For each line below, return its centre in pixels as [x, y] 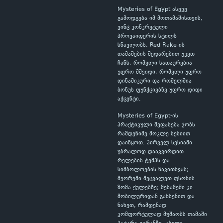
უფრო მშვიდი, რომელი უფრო [160, 72]
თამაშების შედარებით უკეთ [156, 55]
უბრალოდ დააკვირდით [151, 152]
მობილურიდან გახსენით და [156, 197]
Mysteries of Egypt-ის [148, 116]
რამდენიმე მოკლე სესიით [154, 134]
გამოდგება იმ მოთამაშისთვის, [160, 19]
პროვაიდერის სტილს [147, 37]
